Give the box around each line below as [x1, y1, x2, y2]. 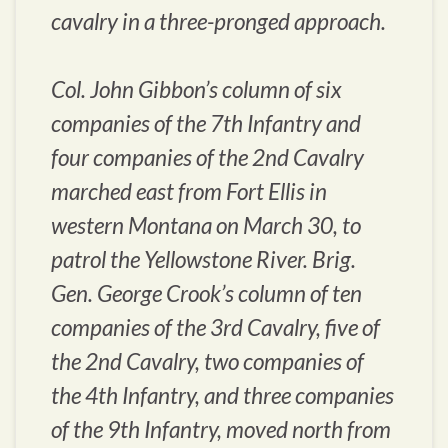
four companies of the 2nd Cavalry [51, 144, 364, 172]
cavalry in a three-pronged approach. [51, 8, 386, 36]
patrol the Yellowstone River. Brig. [51, 246, 356, 274]
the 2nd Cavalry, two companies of [51, 348, 364, 376]
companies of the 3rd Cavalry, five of [51, 314, 380, 342]
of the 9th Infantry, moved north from [51, 416, 391, 444]
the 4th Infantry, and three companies [51, 382, 394, 410]
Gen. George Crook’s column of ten [51, 280, 362, 308]
